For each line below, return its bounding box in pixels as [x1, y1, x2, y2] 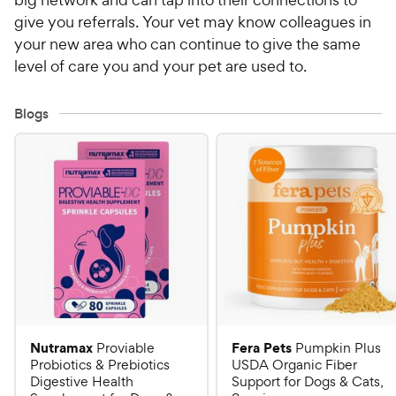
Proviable [96, 338, 155, 357]
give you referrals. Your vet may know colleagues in [14, 11, 371, 32]
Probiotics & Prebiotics [30, 354, 170, 374]
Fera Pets [232, 337, 292, 357]
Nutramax [30, 337, 93, 357]
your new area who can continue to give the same [14, 33, 361, 54]
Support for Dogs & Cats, [232, 371, 384, 391]
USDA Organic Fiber [232, 354, 357, 374]
